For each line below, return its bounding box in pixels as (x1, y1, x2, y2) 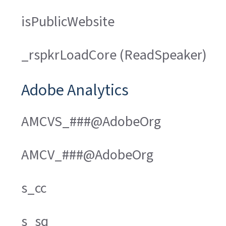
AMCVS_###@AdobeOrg (21, 112, 161, 131)
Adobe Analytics (21, 79, 129, 100)
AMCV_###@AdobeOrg (21, 145, 153, 164)
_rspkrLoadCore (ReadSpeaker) (21, 45, 207, 64)
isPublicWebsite (21, 12, 115, 31)
